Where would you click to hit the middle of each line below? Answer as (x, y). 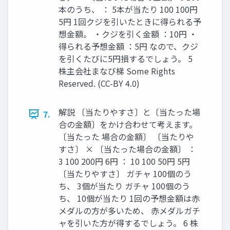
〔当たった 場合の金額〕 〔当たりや (126, 137)
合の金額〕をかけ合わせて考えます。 (128, 124)
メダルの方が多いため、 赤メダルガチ (129, 211)
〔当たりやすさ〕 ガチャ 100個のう (125, 174)
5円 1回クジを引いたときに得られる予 (130, 22)
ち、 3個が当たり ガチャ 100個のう (124, 186)
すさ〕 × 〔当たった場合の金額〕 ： (127, 149)
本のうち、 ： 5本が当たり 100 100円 (128, 9)
